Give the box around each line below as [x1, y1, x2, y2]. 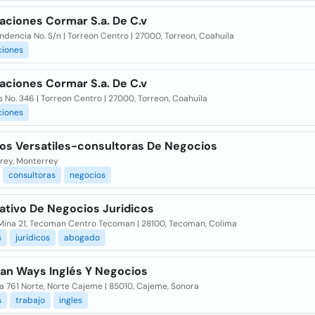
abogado [63, 232, 100, 243]
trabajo [15, 295, 45, 306]
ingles [58, 295, 82, 306]
